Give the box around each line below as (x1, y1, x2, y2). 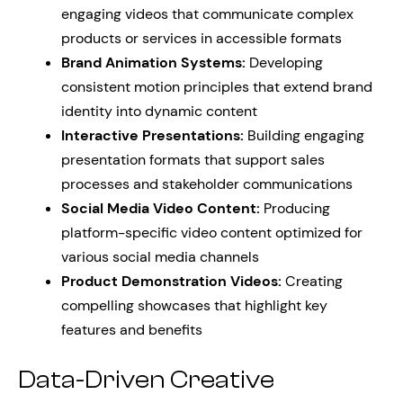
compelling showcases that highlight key (61, 296, 327, 315)
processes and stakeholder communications (61, 175, 353, 193)
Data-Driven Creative (18, 365, 274, 394)
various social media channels (61, 247, 259, 266)
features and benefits (61, 320, 202, 339)
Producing (260, 199, 330, 218)
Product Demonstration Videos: (61, 272, 282, 291)
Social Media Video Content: (61, 199, 260, 218)
